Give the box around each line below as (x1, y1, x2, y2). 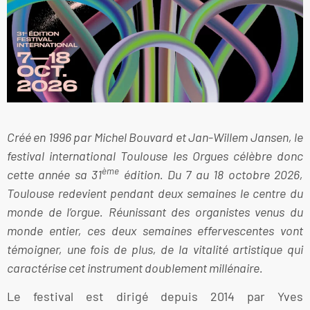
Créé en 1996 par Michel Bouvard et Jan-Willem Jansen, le (7, 129, 303, 145)
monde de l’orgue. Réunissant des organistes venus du (7, 203, 303, 219)
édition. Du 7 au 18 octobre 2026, (119, 166, 304, 182)
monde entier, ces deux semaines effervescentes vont (7, 222, 303, 238)
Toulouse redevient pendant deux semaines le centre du (7, 185, 303, 201)
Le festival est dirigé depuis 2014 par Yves (7, 289, 303, 304)
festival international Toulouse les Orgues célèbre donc (7, 147, 303, 163)
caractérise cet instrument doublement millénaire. (7, 259, 263, 275)
